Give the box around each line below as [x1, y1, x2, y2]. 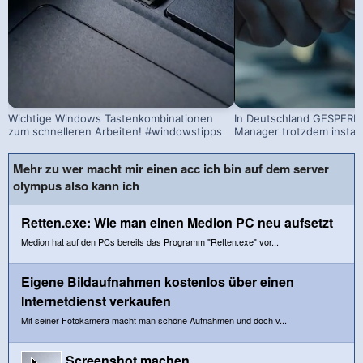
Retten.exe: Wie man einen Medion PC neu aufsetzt [21, 212, 333, 232]
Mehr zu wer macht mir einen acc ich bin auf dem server [13, 159, 329, 177]
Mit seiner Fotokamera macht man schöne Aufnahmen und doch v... [21, 313, 287, 327]
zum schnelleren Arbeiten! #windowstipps [8, 124, 222, 138]
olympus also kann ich [13, 176, 139, 194]
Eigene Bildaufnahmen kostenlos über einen [21, 271, 294, 291]
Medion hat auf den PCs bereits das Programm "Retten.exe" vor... [21, 234, 279, 248]
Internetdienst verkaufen [21, 291, 171, 310]
